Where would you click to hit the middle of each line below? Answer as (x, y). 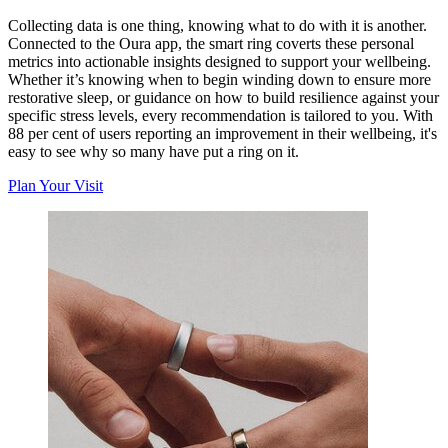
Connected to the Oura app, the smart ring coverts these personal (211, 43)
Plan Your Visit (55, 185)
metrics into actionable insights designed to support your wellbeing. (219, 61)
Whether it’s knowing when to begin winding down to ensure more (219, 79)
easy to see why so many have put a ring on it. (153, 151)
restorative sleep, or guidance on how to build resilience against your (223, 97)
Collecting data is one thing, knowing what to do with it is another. (217, 25)
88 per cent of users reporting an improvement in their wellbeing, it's (222, 133)
